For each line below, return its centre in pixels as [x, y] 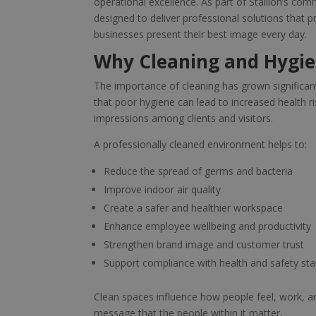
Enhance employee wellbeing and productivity [207, 226]
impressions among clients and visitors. [183, 119]
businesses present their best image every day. [200, 35]
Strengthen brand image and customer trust [203, 245]
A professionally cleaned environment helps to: [200, 145]
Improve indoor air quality [162, 190]
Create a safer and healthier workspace [193, 208]
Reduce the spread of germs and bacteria [198, 171]
